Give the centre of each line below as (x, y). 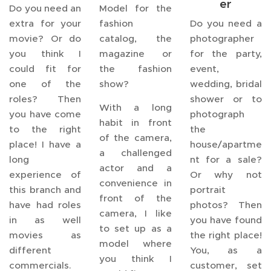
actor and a (135, 168)
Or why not (226, 175)
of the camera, (135, 138)
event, (204, 69)
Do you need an (45, 8)
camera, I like (135, 213)
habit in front (135, 122)
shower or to (226, 99)
